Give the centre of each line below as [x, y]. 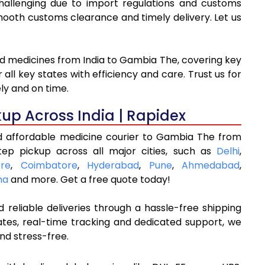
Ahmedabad [211, 166]
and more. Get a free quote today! [89, 180]
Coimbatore [49, 166]
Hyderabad [113, 166]
